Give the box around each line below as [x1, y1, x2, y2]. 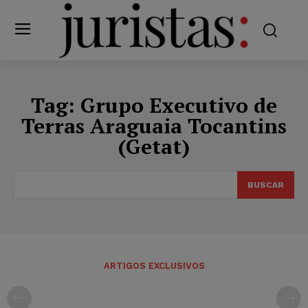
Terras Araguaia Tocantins [21, 111, 287, 140]
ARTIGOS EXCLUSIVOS [103, 260, 205, 271]
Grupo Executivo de [80, 91, 277, 119]
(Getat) [118, 132, 190, 160]
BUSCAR [247, 179, 284, 190]
